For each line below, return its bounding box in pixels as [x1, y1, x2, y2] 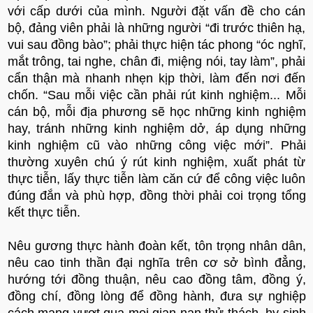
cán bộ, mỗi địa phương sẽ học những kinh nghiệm [7, 104, 306, 119]
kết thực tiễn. [7, 205, 80, 219]
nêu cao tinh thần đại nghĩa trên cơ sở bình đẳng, [7, 255, 306, 270]
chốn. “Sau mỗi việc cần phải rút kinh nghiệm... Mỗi [7, 87, 306, 102]
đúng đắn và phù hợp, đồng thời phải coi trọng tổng [7, 188, 306, 203]
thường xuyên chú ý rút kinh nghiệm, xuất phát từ [7, 154, 306, 169]
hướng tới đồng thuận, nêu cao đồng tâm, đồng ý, [7, 272, 306, 286]
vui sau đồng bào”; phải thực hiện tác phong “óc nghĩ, [7, 37, 306, 52]
